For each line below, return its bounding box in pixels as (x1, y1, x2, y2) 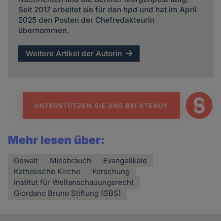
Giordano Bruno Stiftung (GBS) (14, 188, 121, 198)
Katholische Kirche (14, 166, 81, 176)
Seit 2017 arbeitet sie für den (18, 5, 123, 15)
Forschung (92, 166, 130, 176)
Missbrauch (50, 155, 92, 165)
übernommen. (18, 26, 69, 36)
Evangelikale (103, 155, 147, 165)
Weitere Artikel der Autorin (26, 48, 122, 58)
